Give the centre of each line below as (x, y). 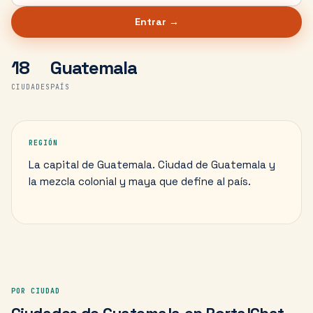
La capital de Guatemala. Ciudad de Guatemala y (152, 165)
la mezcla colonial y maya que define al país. (140, 181)
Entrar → (156, 22)
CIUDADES (31, 87)
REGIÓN (43, 143)
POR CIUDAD (36, 291)
